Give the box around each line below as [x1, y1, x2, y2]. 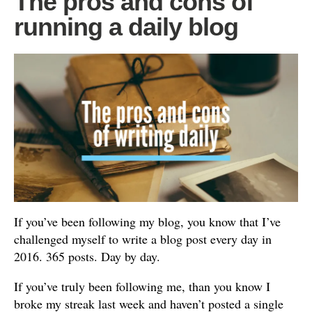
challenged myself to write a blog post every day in [14, 231, 272, 248]
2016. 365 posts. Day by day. [14, 248, 160, 265]
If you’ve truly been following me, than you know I [14, 278, 270, 295]
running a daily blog [14, 13, 238, 41]
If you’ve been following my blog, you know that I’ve [14, 213, 281, 231]
